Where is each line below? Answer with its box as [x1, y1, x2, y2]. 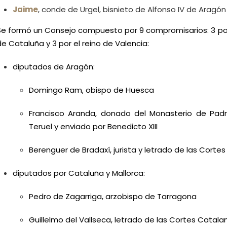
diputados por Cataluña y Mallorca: [13, 168, 145, 179]
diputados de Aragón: [13, 61, 95, 72]
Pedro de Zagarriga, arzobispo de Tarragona [29, 191, 197, 202]
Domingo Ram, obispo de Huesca [29, 85, 154, 96]
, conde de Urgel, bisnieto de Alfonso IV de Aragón [38, 4, 226, 15]
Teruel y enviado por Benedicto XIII [29, 121, 158, 132]
